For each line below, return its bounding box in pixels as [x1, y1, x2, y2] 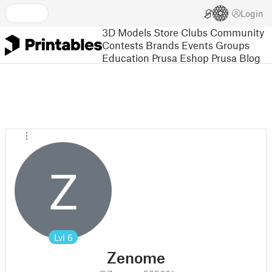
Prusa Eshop [152, 51, 209, 64]
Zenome [107, 248, 165, 267]
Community [210, 25, 264, 38]
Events [182, 38, 213, 51]
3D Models [102, 25, 151, 38]
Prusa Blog [211, 51, 260, 64]
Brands [146, 38, 179, 51]
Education [102, 51, 149, 64]
